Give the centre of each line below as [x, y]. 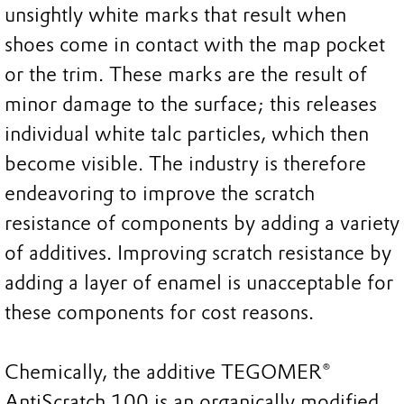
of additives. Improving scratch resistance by [198, 253]
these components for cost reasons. [159, 313]
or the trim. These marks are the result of [186, 75]
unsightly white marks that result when [175, 15]
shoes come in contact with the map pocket [195, 45]
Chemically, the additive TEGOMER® [168, 372]
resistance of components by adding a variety [202, 224]
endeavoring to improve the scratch [160, 194]
